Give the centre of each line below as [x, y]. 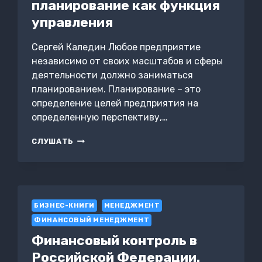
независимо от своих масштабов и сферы [127, 61]
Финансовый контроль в [115, 240]
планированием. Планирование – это [116, 89]
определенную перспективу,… [100, 118]
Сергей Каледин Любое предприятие [116, 47]
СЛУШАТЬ [53, 142]
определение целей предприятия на [115, 104]
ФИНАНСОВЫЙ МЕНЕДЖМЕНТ [92, 220]
